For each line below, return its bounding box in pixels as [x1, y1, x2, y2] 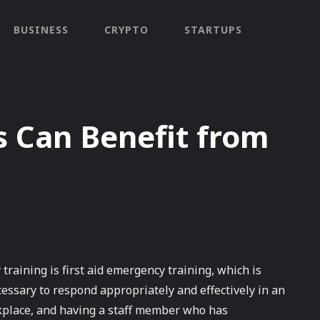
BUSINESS [14, 23, 69, 36]
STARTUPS [184, 23, 242, 36]
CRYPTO [104, 23, 149, 36]
